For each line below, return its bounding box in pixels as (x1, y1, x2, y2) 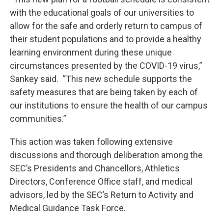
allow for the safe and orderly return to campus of (10, 21, 202, 31)
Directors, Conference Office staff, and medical (10, 176, 192, 187)
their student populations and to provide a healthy (10, 34, 201, 44)
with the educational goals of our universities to (10, 7, 194, 18)
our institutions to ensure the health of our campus (10, 100, 208, 110)
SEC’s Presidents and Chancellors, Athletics (10, 163, 180, 173)
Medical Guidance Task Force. (10, 203, 126, 213)
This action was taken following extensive (10, 137, 173, 147)
